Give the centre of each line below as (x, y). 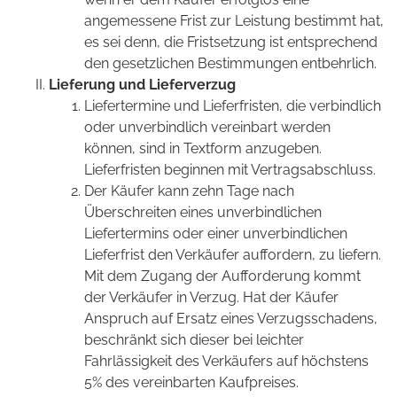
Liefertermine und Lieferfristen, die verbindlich (233, 106)
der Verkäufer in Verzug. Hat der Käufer (211, 298)
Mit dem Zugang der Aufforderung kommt (222, 276)
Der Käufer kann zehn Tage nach (189, 191)
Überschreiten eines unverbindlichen (203, 213)
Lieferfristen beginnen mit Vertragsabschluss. (230, 170)
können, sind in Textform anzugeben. (203, 149)
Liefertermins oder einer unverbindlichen (216, 234)
